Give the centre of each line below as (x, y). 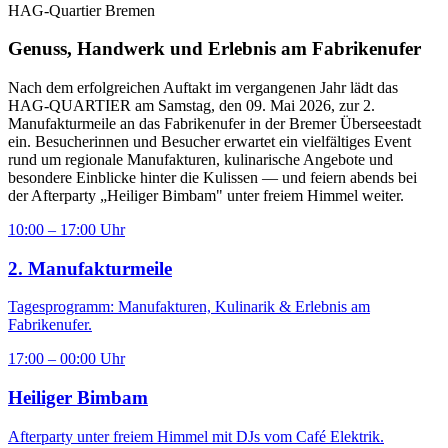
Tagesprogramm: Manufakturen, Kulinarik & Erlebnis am (189, 307)
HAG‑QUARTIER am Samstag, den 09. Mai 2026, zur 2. (191, 105)
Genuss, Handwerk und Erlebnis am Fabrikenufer (214, 49)
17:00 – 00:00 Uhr (66, 359)
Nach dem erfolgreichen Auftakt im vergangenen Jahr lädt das (203, 87)
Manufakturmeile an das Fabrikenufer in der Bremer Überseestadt (214, 123)
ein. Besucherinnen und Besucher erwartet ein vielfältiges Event (209, 141)
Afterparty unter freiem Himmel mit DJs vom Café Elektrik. (196, 436)
